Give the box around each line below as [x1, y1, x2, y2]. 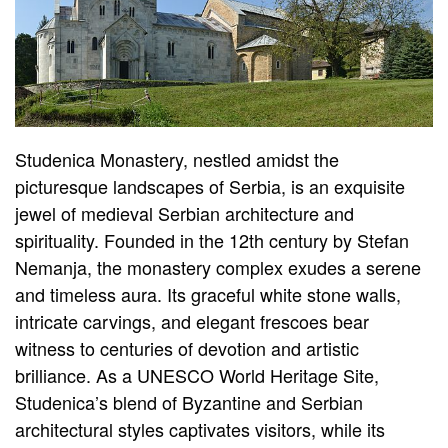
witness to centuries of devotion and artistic [15, 335, 359, 362]
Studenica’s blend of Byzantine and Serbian [15, 389, 363, 416]
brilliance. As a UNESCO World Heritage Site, [15, 362, 379, 389]
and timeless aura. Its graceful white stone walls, [15, 281, 401, 308]
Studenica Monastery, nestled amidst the [15, 146, 339, 173]
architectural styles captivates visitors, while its [15, 416, 385, 443]
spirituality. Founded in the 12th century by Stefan [15, 227, 409, 254]
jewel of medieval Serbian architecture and [15, 200, 354, 227]
